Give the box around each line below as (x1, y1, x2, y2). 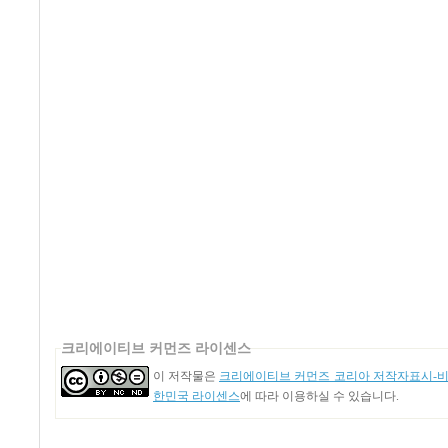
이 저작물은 (153, 369, 219, 384)
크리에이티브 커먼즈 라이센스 (61, 340, 251, 357)
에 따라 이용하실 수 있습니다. (240, 389, 399, 404)
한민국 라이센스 (153, 389, 240, 404)
